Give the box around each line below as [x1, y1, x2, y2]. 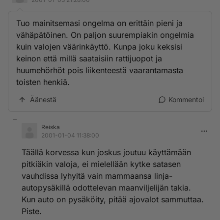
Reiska [41, 123, 60, 131]
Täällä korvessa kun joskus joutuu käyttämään [22, 147, 191, 157]
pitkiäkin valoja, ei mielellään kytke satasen [22, 159, 181, 169]
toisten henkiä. [16, 77, 70, 87]
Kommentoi [168, 95, 204, 104]
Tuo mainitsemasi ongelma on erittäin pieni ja [16, 18, 183, 28]
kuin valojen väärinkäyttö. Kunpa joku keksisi [16, 42, 182, 52]
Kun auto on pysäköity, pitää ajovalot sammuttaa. [22, 194, 204, 204]
